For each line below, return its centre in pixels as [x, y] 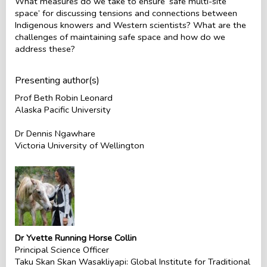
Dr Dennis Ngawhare [55, 133]
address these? [45, 49]
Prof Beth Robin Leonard [64, 97]
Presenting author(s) [57, 80]
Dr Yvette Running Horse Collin [76, 237]
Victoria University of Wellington [80, 145]
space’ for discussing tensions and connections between [126, 13]
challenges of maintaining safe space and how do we [120, 37]
